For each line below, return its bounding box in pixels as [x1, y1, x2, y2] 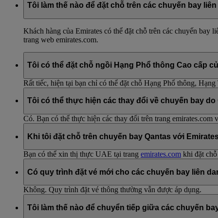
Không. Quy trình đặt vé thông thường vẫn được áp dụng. [23, 185, 201, 194]
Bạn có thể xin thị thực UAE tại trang [23, 150, 141, 159]
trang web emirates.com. [23, 35, 98, 44]
